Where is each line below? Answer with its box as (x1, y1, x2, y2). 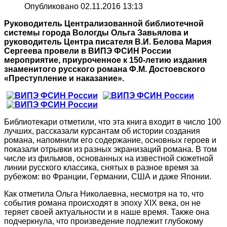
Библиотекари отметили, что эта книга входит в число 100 (4, 118, 221, 127)
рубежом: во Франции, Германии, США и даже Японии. (4, 172, 211, 181)
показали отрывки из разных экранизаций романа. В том (4, 145, 217, 154)
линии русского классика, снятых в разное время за (4, 163, 199, 172)
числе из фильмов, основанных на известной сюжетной (4, 154, 213, 163)
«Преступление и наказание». (4, 74, 124, 83)
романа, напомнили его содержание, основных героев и (4, 136, 216, 145)
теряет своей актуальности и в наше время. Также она (4, 208, 209, 217)
